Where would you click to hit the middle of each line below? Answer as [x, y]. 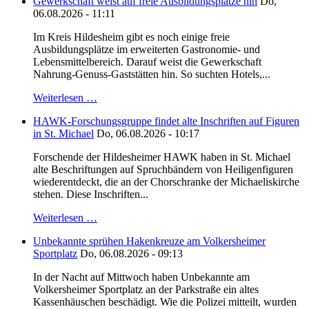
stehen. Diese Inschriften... [91, 195]
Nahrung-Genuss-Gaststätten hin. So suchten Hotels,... [152, 74]
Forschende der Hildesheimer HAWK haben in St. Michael [162, 157]
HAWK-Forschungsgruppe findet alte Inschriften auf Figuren [166, 121]
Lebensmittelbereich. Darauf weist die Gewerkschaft [147, 62]
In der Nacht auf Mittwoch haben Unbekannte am [141, 277]
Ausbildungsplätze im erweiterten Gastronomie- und [147, 50]
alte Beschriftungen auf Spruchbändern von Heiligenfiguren [163, 170]
